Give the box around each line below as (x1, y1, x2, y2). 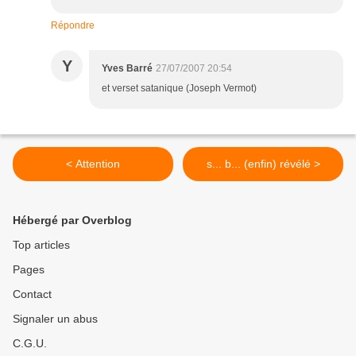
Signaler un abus (13, 312, 98, 326)
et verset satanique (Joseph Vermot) (102, 83, 257, 95)
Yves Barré (102, 63, 153, 75)
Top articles (13, 238, 70, 252)
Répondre (51, 20, 95, 32)
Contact (13, 288, 52, 301)
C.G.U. (13, 337, 47, 350)
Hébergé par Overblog (13, 214, 132, 227)
